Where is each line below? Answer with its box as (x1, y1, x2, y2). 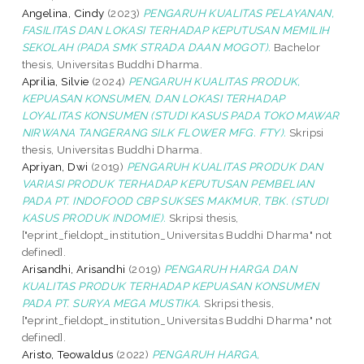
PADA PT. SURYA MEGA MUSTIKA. (21, 296, 201, 310)
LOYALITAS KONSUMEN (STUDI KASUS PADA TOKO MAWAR (21, 108, 340, 122)
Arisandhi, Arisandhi (21, 262, 126, 275)
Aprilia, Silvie (21, 74, 89, 88)
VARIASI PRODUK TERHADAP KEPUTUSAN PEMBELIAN (21, 176, 314, 190)
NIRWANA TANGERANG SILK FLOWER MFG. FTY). (21, 125, 287, 139)
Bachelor (271, 40, 321, 54)
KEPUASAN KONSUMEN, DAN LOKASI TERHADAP (21, 91, 285, 105)
